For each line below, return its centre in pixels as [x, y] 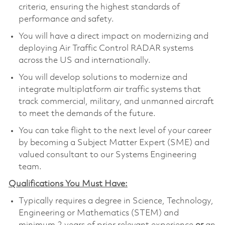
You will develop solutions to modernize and [103, 77]
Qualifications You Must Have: [68, 184]
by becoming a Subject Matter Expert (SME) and [114, 143]
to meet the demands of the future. [87, 114]
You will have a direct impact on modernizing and [113, 36]
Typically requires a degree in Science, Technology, [116, 201]
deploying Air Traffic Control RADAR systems [106, 48]
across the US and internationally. [84, 60]
